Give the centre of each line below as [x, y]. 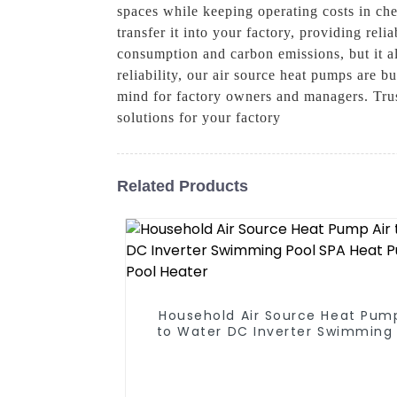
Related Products [183, 186]
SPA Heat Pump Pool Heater [293, 348]
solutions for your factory [199, 118]
